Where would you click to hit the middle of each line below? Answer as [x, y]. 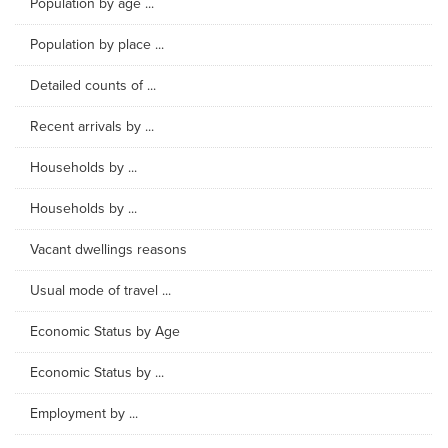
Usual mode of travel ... [100, 290]
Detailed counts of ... [93, 85]
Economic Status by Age [105, 331]
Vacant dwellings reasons [108, 249]
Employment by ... [84, 413]
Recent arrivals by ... [92, 126]
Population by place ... [97, 44]
